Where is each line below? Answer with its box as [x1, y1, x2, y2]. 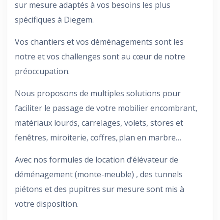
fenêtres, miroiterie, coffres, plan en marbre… [15, 132, 181, 143]
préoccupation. [15, 66, 70, 77]
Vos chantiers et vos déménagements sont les [15, 36, 184, 47]
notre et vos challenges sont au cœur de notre [15, 51, 185, 62]
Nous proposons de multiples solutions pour [15, 88, 181, 99]
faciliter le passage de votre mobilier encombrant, [15, 103, 197, 113]
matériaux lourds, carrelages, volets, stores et [15, 117, 183, 128]
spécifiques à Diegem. [15, 14, 94, 25]
